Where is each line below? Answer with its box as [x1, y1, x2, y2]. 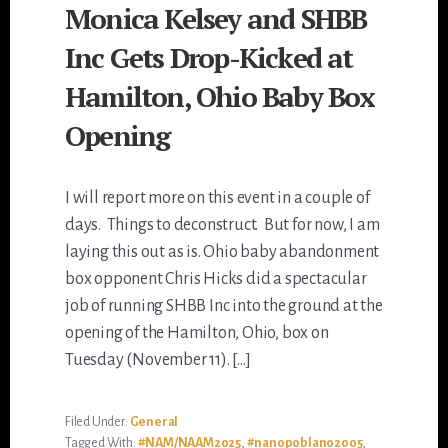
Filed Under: [65, 415, 130, 430]
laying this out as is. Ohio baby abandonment [65, 243, 380, 262]
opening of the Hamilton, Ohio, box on [65, 324, 329, 343]
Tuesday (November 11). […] [65, 351, 251, 370]
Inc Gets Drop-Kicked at [65, 39, 353, 77]
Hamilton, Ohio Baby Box [65, 78, 375, 116]
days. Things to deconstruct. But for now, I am [65, 216, 380, 235]
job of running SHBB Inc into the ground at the [65, 297, 383, 316]
